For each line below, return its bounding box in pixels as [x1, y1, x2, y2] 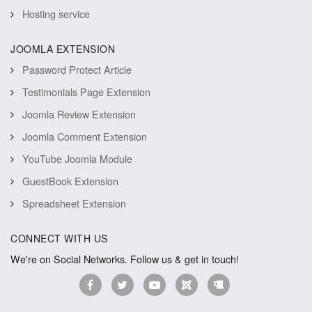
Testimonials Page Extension [22, 84, 151, 100]
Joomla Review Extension [22, 107, 136, 122]
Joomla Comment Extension [22, 129, 148, 144]
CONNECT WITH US [10, 231, 108, 246]
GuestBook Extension [22, 173, 119, 189]
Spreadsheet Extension [22, 196, 127, 211]
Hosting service [22, 6, 91, 22]
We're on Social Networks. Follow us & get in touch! [10, 251, 239, 267]
